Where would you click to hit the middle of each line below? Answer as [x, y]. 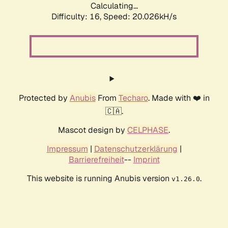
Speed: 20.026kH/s [140, 17]
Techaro [133, 98]
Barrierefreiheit [96, 160]
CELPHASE [148, 130]
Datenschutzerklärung [136, 149]
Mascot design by [93, 130]
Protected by [44, 98]
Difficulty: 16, [77, 17]
